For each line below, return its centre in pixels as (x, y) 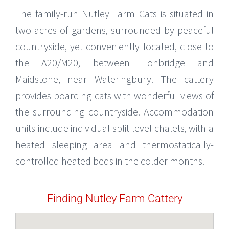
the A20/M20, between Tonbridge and (114, 62)
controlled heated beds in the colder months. (110, 161)
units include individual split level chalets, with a (114, 128)
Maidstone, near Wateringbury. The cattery (114, 79)
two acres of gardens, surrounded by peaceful (114, 30)
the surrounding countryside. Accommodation (114, 111)
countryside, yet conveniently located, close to (114, 46)
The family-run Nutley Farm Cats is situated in (114, 13)
